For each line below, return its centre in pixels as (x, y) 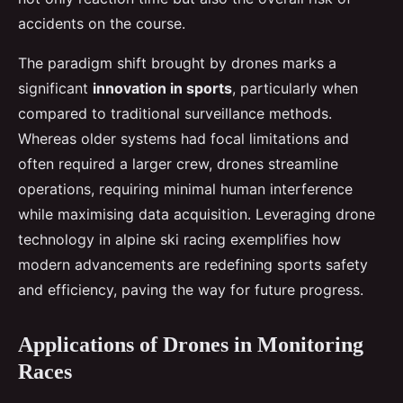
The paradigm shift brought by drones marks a (177, 63)
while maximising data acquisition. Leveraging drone (197, 214)
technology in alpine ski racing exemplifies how (179, 239)
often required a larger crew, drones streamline (178, 163)
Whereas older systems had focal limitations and (184, 138)
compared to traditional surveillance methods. (175, 113)
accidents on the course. (102, 23)
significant (55, 88)
